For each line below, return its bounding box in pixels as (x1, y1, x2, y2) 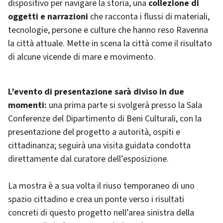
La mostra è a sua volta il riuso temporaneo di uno (8, 180, 195, 193)
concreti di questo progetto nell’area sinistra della (8, 207, 194, 220)
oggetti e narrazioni (8, 10, 88, 23)
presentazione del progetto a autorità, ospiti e (8, 126, 180, 139)
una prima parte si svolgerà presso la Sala (47, 99, 202, 112)
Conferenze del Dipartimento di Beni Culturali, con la (8, 112, 202, 125)
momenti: (8, 99, 47, 112)
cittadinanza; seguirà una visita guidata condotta (8, 139, 191, 152)
